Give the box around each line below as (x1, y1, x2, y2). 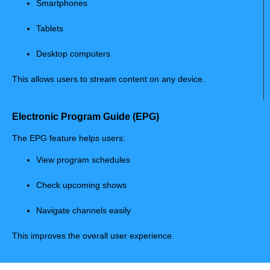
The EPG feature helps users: (12, 133, 125, 143)
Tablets (36, 23, 63, 33)
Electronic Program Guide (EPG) (12, 111, 159, 122)
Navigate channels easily (36, 205, 131, 215)
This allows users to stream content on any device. (12, 74, 205, 84)
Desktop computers (36, 48, 110, 58)
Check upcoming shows (36, 180, 127, 190)
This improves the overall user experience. (12, 230, 174, 240)
